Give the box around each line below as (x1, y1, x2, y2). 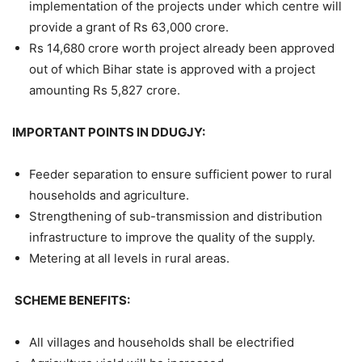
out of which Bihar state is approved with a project (29, 61, 315, 78)
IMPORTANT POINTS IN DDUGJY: (12, 124, 205, 141)
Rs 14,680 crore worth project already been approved (29, 40, 335, 57)
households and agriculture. (29, 187, 189, 204)
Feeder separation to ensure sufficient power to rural (29, 166, 332, 183)
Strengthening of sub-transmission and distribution (29, 208, 322, 225)
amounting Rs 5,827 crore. (29, 82, 180, 99)
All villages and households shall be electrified (29, 335, 294, 351)
